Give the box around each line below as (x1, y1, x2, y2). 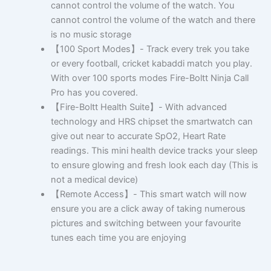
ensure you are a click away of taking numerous (50, 203, 246, 215)
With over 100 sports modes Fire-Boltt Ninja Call (50, 73, 249, 84)
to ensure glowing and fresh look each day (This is (50, 160, 258, 171)
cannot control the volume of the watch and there (50, 15, 255, 26)
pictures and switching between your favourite (50, 218, 241, 229)
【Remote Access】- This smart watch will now (50, 189, 247, 200)
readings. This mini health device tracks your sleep (50, 145, 258, 157)
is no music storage (50, 29, 131, 41)
